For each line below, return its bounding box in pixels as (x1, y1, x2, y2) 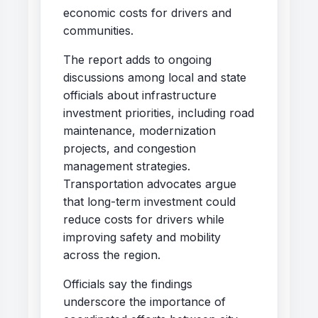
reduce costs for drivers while (63, 212, 224, 226)
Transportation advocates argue (63, 176, 236, 191)
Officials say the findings (63, 276, 192, 291)
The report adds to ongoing (63, 52, 212, 67)
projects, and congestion (63, 141, 196, 155)
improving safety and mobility (63, 229, 221, 244)
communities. (63, 23, 133, 38)
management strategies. (63, 158, 190, 173)
